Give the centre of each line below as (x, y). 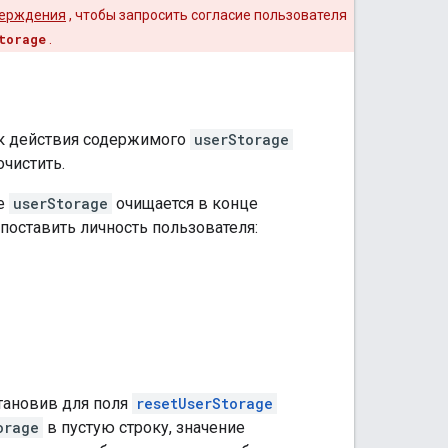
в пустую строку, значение (144, 427)
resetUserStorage (204, 403)
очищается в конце (185, 203)
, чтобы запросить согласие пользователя (206, 14)
